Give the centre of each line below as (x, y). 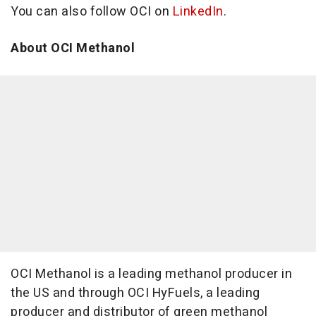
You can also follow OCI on (92, 12)
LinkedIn (198, 12)
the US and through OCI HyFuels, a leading (135, 293)
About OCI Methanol (73, 48)
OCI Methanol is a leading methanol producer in (151, 274)
